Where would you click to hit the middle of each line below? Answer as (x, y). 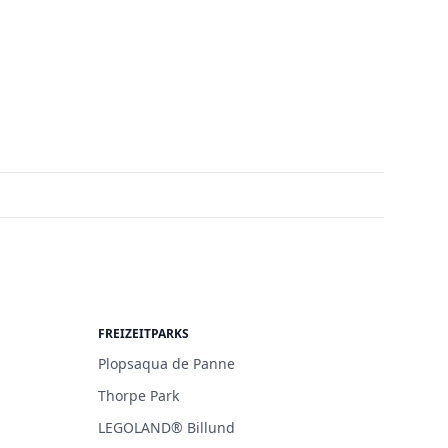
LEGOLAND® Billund (166, 427)
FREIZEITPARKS (143, 333)
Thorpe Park (138, 395)
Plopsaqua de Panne (166, 363)
